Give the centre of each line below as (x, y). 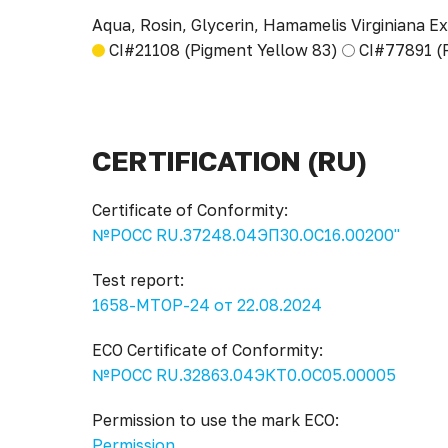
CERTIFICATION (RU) (229, 160)
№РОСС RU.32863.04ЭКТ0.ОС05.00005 (244, 375)
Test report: (138, 280)
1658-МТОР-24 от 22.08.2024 (207, 305)
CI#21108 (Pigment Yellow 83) (223, 50)
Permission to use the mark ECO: (215, 420)
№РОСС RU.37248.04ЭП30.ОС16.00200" (246, 235)
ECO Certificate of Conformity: (207, 350)
